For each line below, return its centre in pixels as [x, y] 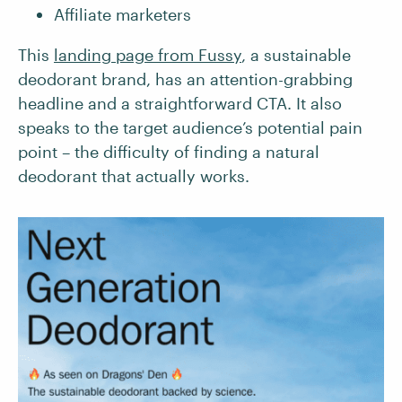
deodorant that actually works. [136, 176]
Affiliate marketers [125, 15]
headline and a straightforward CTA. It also [180, 104]
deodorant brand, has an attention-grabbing [185, 79]
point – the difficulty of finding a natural [169, 152]
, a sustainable [296, 55]
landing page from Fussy [148, 55]
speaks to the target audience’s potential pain [190, 128]
